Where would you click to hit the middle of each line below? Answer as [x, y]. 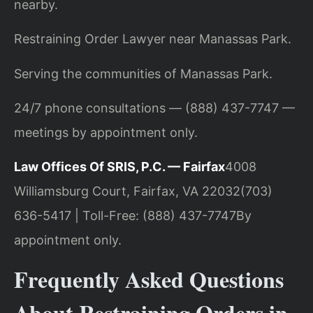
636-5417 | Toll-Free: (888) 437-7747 [125, 216]
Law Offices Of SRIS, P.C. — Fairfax [119, 167]
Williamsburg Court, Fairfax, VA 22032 [127, 191]
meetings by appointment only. [106, 132]
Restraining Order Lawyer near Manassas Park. [153, 39]
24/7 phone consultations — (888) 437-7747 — [154, 108]
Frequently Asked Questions [149, 279]
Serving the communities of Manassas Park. [143, 73]
